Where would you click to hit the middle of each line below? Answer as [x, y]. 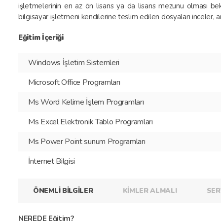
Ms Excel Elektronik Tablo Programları [91, 122]
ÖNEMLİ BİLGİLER [63, 191]
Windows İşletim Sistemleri [75, 63]
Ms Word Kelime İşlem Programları [86, 102]
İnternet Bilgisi [52, 161]
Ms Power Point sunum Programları [87, 142]
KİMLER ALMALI [150, 191]
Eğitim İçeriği [41, 37]
